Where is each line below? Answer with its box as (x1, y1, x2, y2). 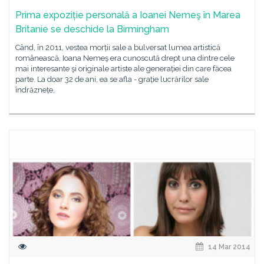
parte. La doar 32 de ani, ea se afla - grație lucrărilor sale (15, 75, 209, 84)
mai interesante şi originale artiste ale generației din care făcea (15, 64, 232, 73)
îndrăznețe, (15, 85, 55, 94)
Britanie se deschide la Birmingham (15, 24, 169, 35)
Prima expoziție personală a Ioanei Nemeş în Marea (15, 9, 240, 21)
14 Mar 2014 (206, 243, 250, 251)
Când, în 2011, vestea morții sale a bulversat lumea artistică (15, 43, 220, 52)
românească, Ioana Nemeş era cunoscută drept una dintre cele (15, 54, 235, 62)
